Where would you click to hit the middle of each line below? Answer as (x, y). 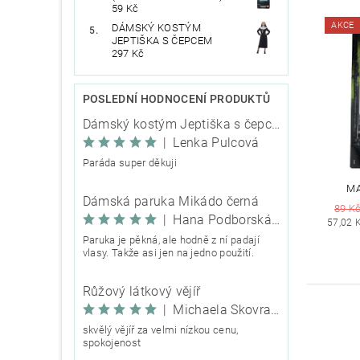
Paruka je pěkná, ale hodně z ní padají (171, 240)
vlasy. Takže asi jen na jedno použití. (168, 253)
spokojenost (112, 343)
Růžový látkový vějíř (141, 292)
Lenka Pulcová (216, 143)
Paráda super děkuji (129, 163)
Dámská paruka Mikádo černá (171, 202)
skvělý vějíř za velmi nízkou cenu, (160, 330)
